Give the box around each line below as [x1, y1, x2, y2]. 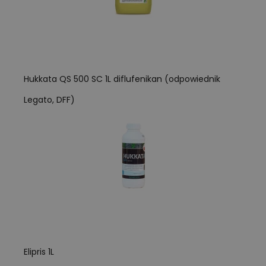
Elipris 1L [24, 245, 54, 258]
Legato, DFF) [24, 93, 75, 106]
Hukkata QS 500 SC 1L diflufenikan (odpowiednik [24, 72, 220, 85]
